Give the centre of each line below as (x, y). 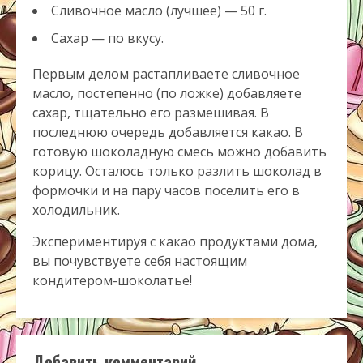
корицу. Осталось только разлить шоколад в (177, 171)
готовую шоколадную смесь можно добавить (179, 152)
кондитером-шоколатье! (112, 281)
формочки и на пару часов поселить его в (166, 191)
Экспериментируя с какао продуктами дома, (175, 242)
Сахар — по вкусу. (107, 38)
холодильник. (76, 210)
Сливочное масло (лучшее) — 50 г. (159, 11)
